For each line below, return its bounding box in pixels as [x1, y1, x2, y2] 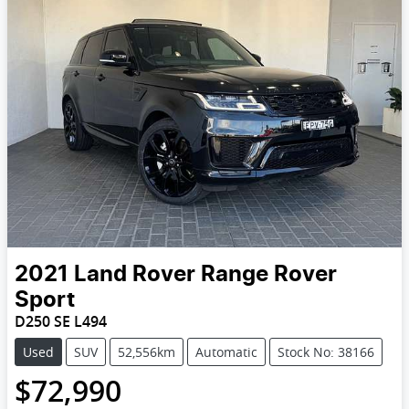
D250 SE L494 [15, 310, 107, 331]
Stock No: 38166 [278, 342, 374, 361]
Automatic [195, 342, 257, 361]
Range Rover [201, 263, 337, 286]
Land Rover [74, 263, 195, 286]
